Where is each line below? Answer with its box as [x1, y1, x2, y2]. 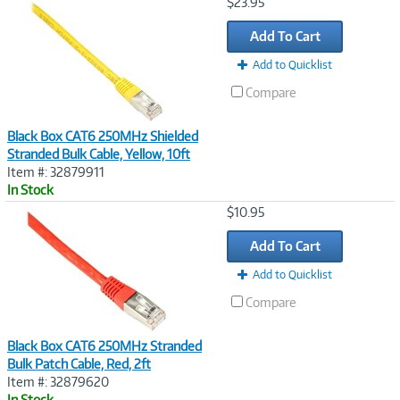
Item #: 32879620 [7, 373, 109, 389]
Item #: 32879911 [7, 163, 104, 179]
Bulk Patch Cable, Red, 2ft [7, 355, 151, 371]
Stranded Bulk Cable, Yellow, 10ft [7, 146, 190, 162]
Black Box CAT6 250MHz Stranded [7, 337, 202, 354]
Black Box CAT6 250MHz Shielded [7, 128, 198, 144]
